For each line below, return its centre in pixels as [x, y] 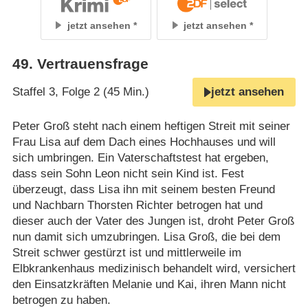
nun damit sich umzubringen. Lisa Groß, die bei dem [146, 237]
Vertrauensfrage [92, 64]
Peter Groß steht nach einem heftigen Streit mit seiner [151, 126]
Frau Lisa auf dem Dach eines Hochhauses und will [144, 142]
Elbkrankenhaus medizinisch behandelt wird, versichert [154, 269]
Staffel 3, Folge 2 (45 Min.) [80, 92]
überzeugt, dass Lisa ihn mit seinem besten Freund [143, 190]
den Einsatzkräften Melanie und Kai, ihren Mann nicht [149, 285]
